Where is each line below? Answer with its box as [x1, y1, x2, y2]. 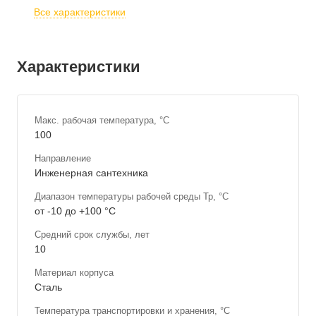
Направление [35, 152, 91, 164]
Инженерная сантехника [35, 166, 148, 178]
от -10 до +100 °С [35, 205, 116, 217]
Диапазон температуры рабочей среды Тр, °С [35, 190, 229, 202]
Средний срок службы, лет [35, 229, 150, 240]
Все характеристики [34, 6, 126, 18]
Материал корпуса [35, 267, 114, 278]
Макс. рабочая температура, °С [35, 114, 169, 126]
